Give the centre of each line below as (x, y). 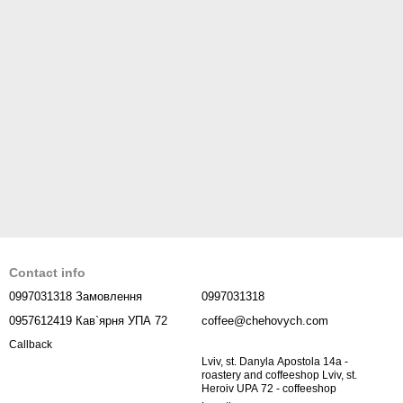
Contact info (47, 273)
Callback (31, 345)
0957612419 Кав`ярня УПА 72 (88, 321)
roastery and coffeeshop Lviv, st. (279, 375)
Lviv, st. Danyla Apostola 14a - (275, 362)
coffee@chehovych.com (265, 321)
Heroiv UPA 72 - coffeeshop (269, 389)
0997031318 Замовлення (76, 296)
